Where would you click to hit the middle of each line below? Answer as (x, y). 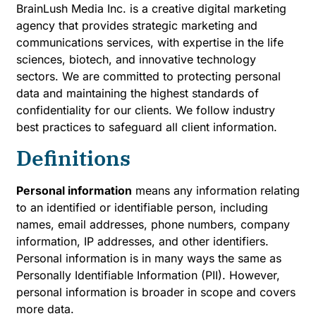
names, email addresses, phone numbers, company (153, 224)
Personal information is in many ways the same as (149, 258)
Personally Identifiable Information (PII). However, (148, 275)
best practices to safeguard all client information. (147, 127)
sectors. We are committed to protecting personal (148, 76)
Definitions (73, 157)
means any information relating (216, 190)
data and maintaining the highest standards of (138, 93)
